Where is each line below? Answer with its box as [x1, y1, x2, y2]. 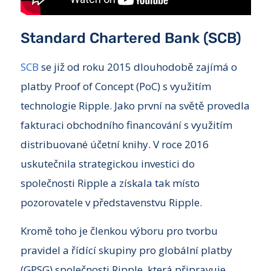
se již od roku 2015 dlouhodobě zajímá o [38, 60, 237, 74]
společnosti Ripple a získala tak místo [20, 176, 200, 191]
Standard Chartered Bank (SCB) [20, 30, 241, 47]
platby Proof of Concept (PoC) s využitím [20, 79, 211, 94]
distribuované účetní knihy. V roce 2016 [20, 137, 209, 152]
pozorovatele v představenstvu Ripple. [20, 195, 202, 210]
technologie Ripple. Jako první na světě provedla [20, 99, 250, 113]
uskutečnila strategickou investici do [20, 157, 195, 171]
